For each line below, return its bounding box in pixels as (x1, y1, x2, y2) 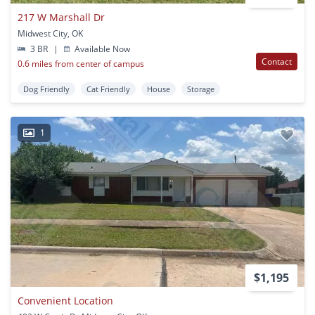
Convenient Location (18, 294, 113, 308)
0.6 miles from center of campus (18, 57, 144, 70)
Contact (262, 55, 292, 67)
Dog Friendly (23, 83, 70, 94)
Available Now (72, 42, 131, 55)
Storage (187, 83, 214, 94)
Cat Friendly (86, 83, 130, 94)
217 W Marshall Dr (18, 10, 105, 24)
